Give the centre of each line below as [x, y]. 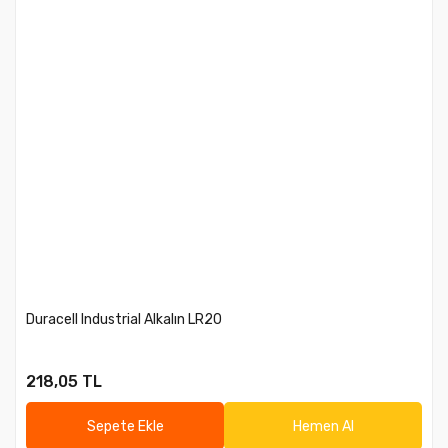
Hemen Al [323, 426]
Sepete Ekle [125, 426]
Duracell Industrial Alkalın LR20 [124, 319]
